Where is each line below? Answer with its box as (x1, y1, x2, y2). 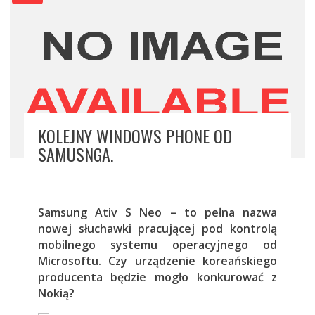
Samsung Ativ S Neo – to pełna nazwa (37, 205, 278, 221)
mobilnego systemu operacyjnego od (37, 237, 278, 253)
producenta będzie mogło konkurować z (37, 269, 278, 285)
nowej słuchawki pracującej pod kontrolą (37, 221, 278, 237)
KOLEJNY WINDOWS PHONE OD (37, 123, 232, 149)
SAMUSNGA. (37, 141, 113, 167)
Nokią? (37, 285, 75, 302)
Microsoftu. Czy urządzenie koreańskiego (37, 253, 278, 269)
